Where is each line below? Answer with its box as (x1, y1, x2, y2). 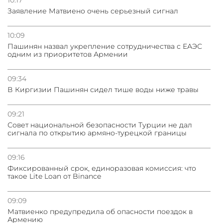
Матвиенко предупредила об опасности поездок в (7, 207, 193, 216)
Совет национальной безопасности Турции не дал (7, 120, 192, 129)
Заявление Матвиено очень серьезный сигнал (7, 6, 178, 15)
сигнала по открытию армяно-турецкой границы (7, 128, 187, 137)
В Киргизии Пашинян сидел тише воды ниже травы (7, 85, 199, 94)
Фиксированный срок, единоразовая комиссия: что (7, 163, 196, 173)
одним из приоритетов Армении (7, 49, 128, 59)
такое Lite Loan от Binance (7, 171, 101, 181)
